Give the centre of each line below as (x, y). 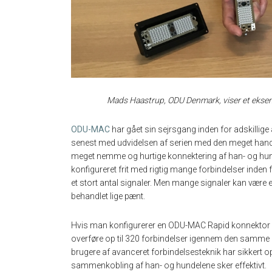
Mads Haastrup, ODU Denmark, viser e (177, 100)
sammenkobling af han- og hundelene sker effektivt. (169, 265)
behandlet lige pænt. (108, 196)
